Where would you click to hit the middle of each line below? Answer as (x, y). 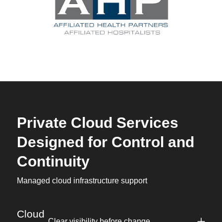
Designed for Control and (105, 142)
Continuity (53, 162)
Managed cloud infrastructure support (82, 181)
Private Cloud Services (97, 123)
